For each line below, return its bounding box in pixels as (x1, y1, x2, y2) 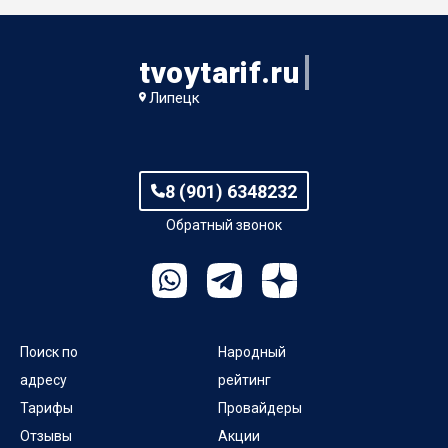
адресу (20, 371, 67, 388)
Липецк (149, 88, 200, 107)
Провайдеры (218, 399, 303, 416)
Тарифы (20, 399, 73, 416)
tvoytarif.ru (139, 54, 300, 90)
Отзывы (20, 427, 72, 444)
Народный (218, 343, 287, 360)
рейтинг (218, 371, 272, 388)
